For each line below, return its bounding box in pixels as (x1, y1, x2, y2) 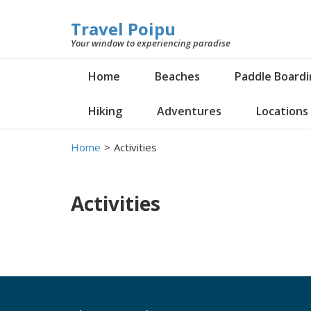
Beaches (155, 69, 200, 84)
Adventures (157, 103, 221, 119)
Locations (256, 103, 308, 119)
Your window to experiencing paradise (71, 37, 230, 49)
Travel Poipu (71, 17, 176, 40)
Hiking (88, 103, 122, 119)
